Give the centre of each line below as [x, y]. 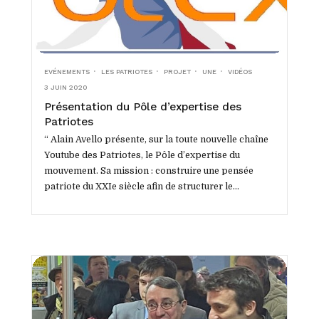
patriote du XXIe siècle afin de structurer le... [141, 187]
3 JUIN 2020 [66, 87]
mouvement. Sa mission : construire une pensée [148, 171]
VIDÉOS [240, 71]
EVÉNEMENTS [67, 71]
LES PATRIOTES [126, 71]
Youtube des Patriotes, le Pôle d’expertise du [142, 156]
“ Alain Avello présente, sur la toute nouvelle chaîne [156, 140]
